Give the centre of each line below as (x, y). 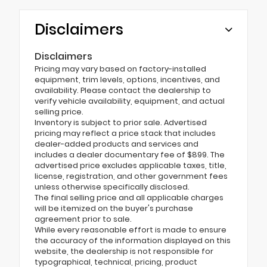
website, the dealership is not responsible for (124, 251)
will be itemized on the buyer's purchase (114, 208)
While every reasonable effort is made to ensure (131, 229)
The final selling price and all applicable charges (129, 197)
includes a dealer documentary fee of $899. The (130, 154)
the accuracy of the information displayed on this (133, 240)
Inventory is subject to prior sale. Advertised (121, 122)
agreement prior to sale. (83, 219)
